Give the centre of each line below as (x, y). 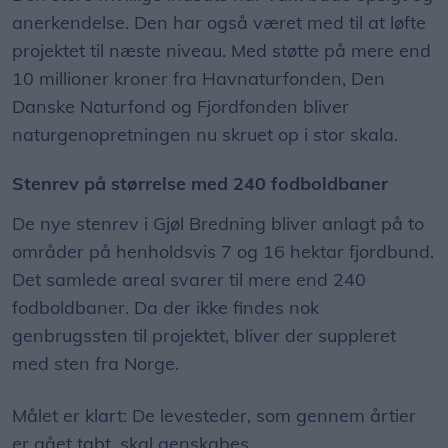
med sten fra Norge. (95, 364)
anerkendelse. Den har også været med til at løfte (219, 23)
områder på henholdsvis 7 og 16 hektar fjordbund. (223, 252)
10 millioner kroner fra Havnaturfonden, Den (198, 79)
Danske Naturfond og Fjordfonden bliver (180, 107)
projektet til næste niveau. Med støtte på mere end (221, 51)
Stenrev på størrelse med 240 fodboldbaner (200, 184)
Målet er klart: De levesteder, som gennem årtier (214, 416)
